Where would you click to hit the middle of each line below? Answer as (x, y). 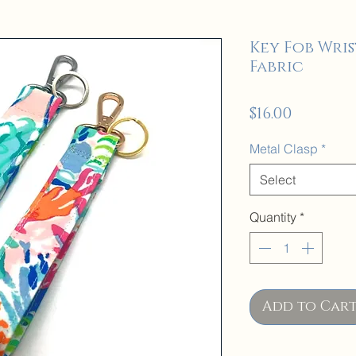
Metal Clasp (284, 149)
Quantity (273, 217)
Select (278, 180)
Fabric (277, 67)
